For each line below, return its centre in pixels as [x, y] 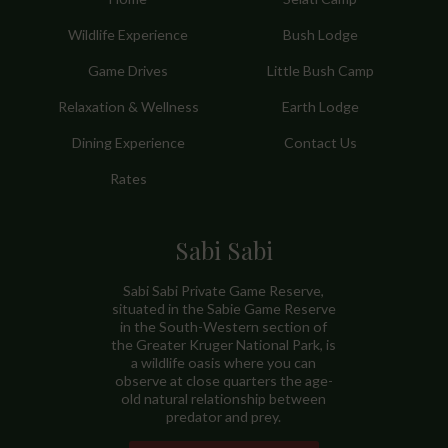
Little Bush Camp [320, 70]
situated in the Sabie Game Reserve [223, 308]
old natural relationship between [224, 398]
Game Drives [128, 70]
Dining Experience [128, 143]
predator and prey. [224, 416]
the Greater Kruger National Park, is [224, 344]
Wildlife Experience [128, 34]
